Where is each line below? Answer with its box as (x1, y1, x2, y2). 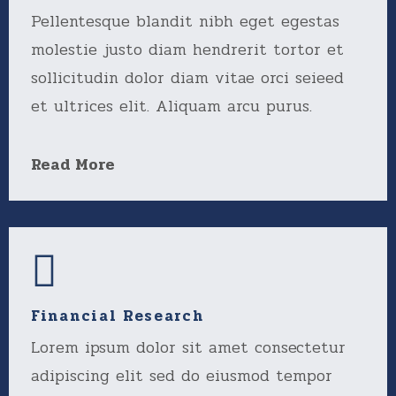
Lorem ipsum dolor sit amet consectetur (31, 335, 346, 360)
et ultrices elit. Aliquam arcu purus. (31, 94, 312, 118)
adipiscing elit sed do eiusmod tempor (31, 363, 332, 388)
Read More (31, 152, 115, 177)
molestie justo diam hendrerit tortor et (31, 37, 344, 62)
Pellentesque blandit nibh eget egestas (31, 9, 339, 34)
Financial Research (31, 304, 204, 328)
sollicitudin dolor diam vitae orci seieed (31, 65, 344, 90)
